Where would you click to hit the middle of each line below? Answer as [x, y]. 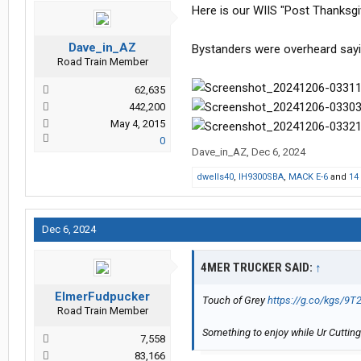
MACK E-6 [308, 177]
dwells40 [215, 177]
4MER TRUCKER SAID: [258, 268]
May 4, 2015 [138, 124]
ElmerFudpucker [102, 297]
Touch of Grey [235, 301]
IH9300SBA [261, 177]
